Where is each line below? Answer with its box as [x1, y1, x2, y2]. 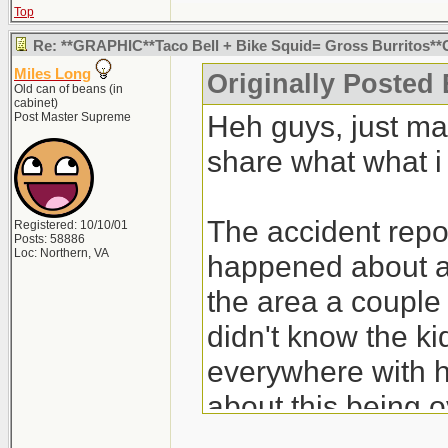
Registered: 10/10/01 [14, 218, 128, 232]
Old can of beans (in [14, 82, 123, 96]
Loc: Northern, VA [14, 246, 109, 260]
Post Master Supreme [14, 110, 131, 124]
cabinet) [14, 96, 58, 110]
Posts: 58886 [14, 232, 85, 246]
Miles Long [14, 66, 91, 82]
